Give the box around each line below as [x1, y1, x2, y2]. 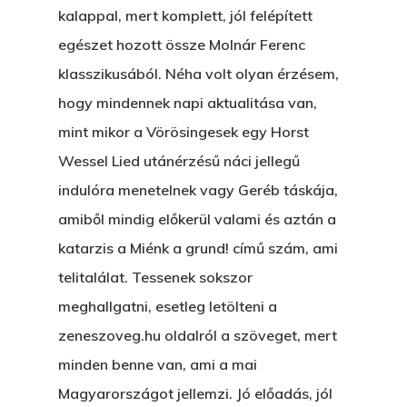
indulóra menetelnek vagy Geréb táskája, [58, 181, 338, 199]
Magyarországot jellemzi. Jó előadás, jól [58, 384, 333, 402]
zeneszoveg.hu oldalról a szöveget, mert [58, 326, 337, 344]
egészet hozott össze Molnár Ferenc [58, 35, 305, 54]
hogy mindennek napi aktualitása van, [58, 94, 317, 112]
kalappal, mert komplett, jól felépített [58, 6, 313, 25]
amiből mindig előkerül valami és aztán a [58, 210, 336, 228]
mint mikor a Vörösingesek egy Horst [58, 123, 309, 141]
